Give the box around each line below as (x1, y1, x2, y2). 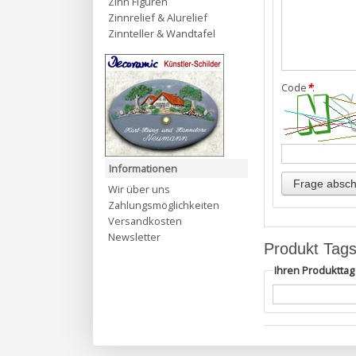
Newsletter (108, 230, 161, 244)
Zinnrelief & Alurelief (108, 10, 207, 25)
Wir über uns (108, 182, 170, 196)
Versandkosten (108, 214, 182, 228)
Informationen (109, 161, 177, 176)
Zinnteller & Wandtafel (108, 26, 215, 41)
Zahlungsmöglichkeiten (108, 198, 219, 212)
